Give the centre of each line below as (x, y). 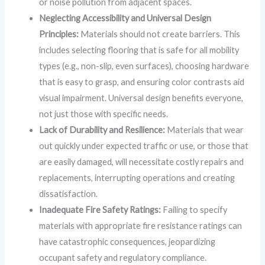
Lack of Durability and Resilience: (102, 130)
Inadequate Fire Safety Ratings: (100, 210)
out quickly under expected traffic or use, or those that (144, 146)
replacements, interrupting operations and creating (137, 178)
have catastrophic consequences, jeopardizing (127, 242)
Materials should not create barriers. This (160, 34)
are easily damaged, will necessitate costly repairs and (142, 162)
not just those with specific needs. (104, 114)
